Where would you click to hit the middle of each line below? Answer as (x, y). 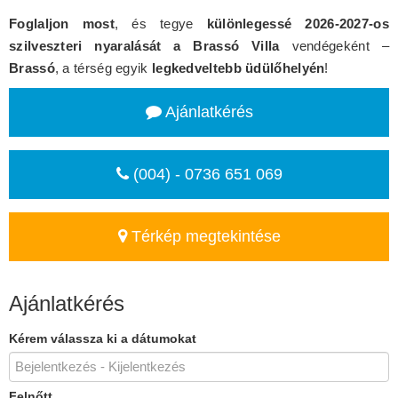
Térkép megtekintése (203, 236)
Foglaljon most (62, 23)
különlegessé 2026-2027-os (298, 23)
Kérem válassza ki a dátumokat (103, 338)
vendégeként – (334, 45)
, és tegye (161, 23)
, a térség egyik (103, 68)
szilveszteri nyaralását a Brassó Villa (144, 45)
